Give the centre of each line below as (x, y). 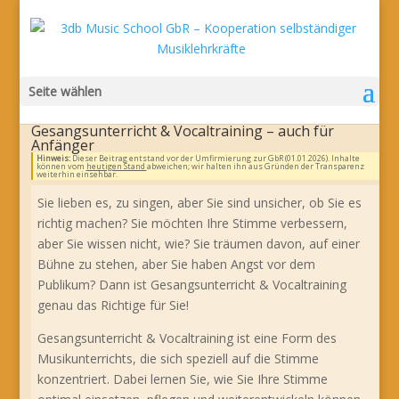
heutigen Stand (116, 166)
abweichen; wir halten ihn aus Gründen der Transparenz (255, 166)
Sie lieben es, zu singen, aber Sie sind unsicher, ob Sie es (200, 202)
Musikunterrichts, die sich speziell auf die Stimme (179, 358)
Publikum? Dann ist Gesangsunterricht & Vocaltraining (192, 284)
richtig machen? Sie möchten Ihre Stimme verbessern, (193, 223)
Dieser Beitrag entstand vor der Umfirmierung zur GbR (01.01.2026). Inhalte (215, 158)
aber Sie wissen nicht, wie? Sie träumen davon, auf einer (199, 243)
